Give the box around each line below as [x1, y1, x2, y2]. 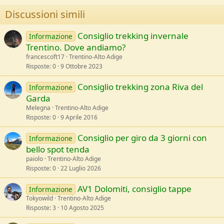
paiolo [26, 154, 43, 163]
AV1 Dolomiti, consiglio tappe [77, 182, 191, 194]
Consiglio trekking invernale [77, 29, 188, 41]
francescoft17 [26, 52, 64, 61]
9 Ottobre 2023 [60, 61, 102, 70]
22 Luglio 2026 [60, 163, 101, 172]
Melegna [26, 103, 50, 112]
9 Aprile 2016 [60, 112, 97, 121]
